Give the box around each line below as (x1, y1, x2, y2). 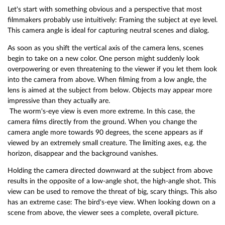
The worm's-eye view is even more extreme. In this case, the (8, 107, 195, 115)
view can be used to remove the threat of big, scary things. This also (8, 188, 217, 196)
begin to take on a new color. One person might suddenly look (8, 54, 199, 62)
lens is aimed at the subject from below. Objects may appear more (8, 86, 212, 94)
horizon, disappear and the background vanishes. (8, 149, 158, 157)
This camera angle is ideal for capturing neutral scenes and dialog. (8, 27, 209, 35)
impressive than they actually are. (8, 96, 110, 104)
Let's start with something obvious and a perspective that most (8, 6, 202, 14)
